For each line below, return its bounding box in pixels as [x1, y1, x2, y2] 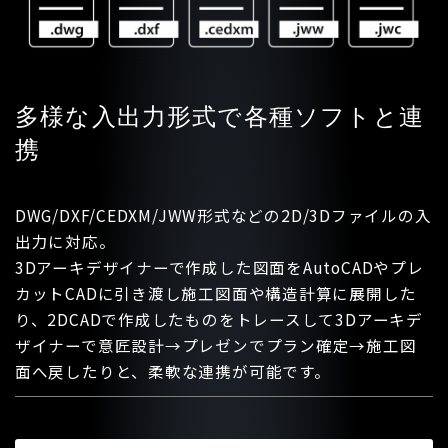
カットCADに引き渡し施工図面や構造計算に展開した [14, 281, 417, 304]
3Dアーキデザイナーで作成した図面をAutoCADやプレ [14, 255, 424, 278]
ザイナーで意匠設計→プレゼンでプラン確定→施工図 [14, 333, 417, 356]
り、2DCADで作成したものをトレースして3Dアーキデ [14, 307, 423, 330]
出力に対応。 [14, 229, 116, 252]
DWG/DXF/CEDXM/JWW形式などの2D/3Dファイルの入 [14, 203, 432, 226]
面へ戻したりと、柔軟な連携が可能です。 [14, 359, 331, 382]
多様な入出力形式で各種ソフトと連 [14, 104, 425, 131]
